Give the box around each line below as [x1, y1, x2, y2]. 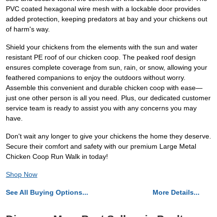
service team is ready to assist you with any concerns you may [6, 104, 197, 112]
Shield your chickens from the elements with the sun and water [6, 43, 198, 51]
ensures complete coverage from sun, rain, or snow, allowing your [6, 63, 207, 72]
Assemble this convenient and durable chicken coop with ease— [6, 84, 202, 92]
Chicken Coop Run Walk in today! [6, 153, 108, 161]
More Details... [153, 188, 200, 197]
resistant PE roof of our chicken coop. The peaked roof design [6, 53, 196, 62]
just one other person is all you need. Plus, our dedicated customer [6, 94, 211, 102]
